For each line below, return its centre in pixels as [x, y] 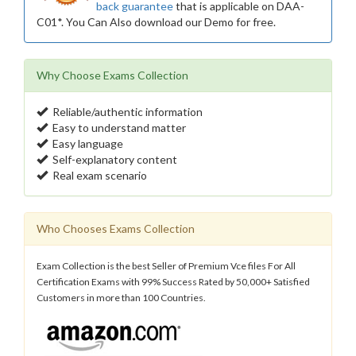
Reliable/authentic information [125, 112]
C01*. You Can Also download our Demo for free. [156, 22]
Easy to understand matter [117, 128]
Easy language [85, 144]
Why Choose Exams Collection [112, 75]
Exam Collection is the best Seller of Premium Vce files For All [166, 266]
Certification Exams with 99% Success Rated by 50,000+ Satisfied [173, 282]
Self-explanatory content [112, 160]
